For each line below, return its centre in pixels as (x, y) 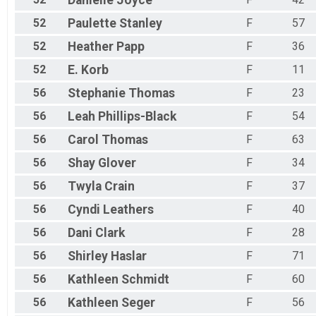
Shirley (88, 256)
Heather (91, 47)
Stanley (141, 24)
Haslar (129, 256)
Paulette (92, 24)
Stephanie (97, 93)
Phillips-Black (137, 117)
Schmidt (145, 280)
